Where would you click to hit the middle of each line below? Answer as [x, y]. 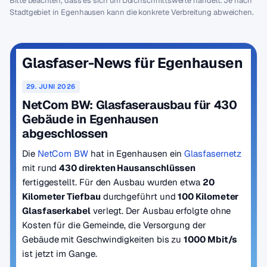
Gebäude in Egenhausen [90, 119]
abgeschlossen [65, 133]
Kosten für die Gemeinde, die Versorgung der [114, 225]
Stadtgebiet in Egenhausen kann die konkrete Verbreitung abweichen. [132, 12]
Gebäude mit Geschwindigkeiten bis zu [103, 239]
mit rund [41, 168]
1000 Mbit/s [211, 239]
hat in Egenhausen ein [136, 153]
